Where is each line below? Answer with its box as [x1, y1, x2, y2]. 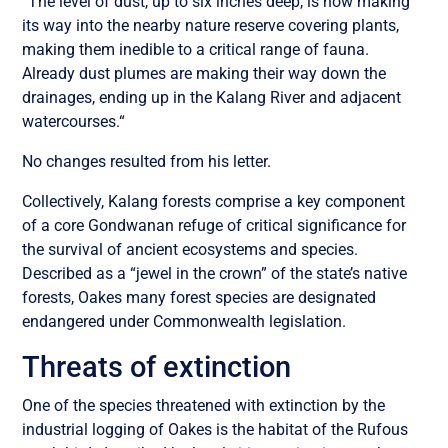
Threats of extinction [22, 349, 292, 384]
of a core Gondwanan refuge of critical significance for [22, 215, 407, 235]
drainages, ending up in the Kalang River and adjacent [22, 87, 402, 107]
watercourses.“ [22, 111, 126, 131]
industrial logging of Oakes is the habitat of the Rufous [22, 419, 409, 439]
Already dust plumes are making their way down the [22, 63, 387, 83]
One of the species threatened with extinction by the [22, 395, 386, 415]
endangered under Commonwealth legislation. [22, 311, 347, 331]
